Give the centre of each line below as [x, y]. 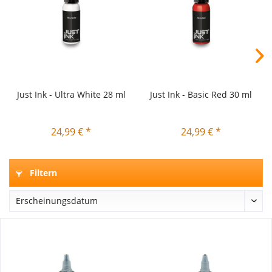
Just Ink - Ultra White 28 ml [71, 94]
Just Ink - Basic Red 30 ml [201, 94]
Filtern [42, 173]
